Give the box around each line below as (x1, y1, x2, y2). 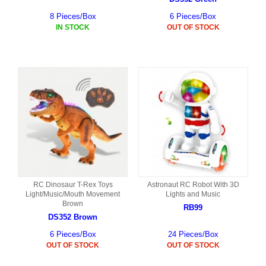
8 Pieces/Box (49, 11, 96, 21)
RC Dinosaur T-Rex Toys (33, 180, 113, 189)
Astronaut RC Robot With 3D (147, 180, 239, 189)
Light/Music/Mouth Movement (26, 189, 121, 198)
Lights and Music (166, 189, 221, 198)
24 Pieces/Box (167, 229, 218, 239)
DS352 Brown (48, 212, 98, 221)
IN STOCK (56, 23, 90, 31)
